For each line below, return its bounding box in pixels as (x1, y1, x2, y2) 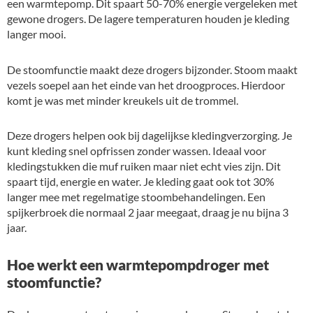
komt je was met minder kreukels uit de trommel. (7, 93, 238, 107)
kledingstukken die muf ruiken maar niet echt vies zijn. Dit (7, 159, 281, 173)
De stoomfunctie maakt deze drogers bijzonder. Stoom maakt (7, 62, 298, 76)
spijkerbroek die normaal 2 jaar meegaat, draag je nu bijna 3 (7, 205, 289, 219)
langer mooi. (7, 27, 66, 41)
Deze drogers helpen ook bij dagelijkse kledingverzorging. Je (7, 129, 292, 143)
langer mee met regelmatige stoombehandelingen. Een (7, 190, 265, 204)
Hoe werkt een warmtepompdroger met (7, 256, 269, 274)
